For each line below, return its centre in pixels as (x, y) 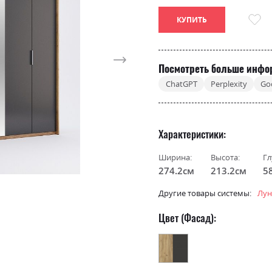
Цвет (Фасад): (188, 217)
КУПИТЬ (192, 20)
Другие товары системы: (205, 193)
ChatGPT (181, 83)
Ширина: (175, 157)
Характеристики (191, 134)
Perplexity (229, 83)
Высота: (226, 157)
